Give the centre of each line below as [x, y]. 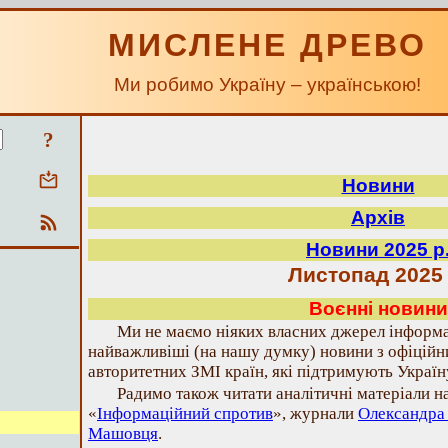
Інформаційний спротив [185, 413]
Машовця [123, 433]
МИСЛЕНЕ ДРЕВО [267, 45]
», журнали [315, 413]
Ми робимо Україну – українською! [267, 84]
